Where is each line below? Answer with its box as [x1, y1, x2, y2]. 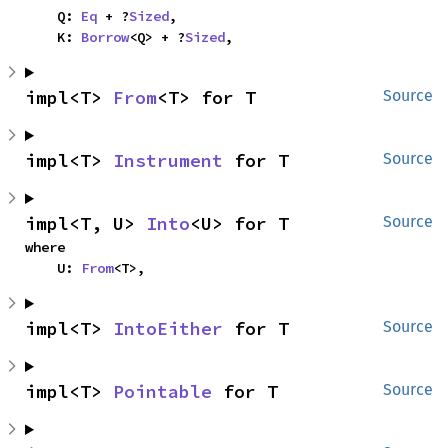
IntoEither [113, 317, 223, 340]
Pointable [113, 380, 212, 403]
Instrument [113, 149, 223, 172]
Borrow [81, 28, 129, 46]
